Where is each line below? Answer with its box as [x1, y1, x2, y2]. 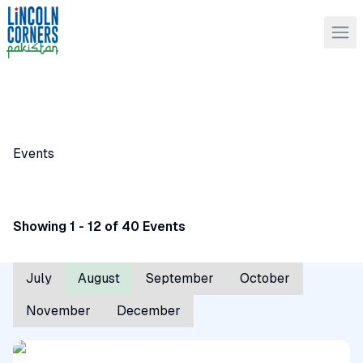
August [78, 271, 120, 286]
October [240, 271, 290, 286]
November [26, 303, 91, 318]
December [117, 303, 181, 318]
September [146, 271, 214, 286]
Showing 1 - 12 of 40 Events [13, 219, 186, 234]
